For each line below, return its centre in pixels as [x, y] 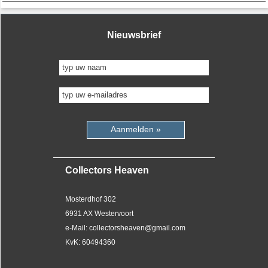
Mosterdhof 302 [91, 199]
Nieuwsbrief [134, 35]
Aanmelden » [136, 129]
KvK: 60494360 [90, 242]
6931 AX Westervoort [99, 213]
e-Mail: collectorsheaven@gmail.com [125, 228]
